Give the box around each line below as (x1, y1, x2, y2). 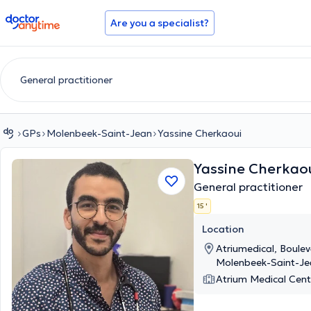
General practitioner (194, 180, 303, 194)
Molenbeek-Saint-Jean (47, 127, 152, 140)
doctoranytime (5, 12, 83, 26)
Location (202, 223, 244, 235)
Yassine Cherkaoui (158, 127, 242, 140)
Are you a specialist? (110, 17, 209, 29)
